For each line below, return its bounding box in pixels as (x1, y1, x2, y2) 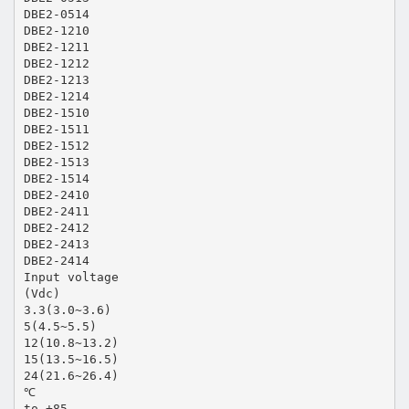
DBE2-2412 (23, 220, 89, 235)
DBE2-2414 (23, 253, 89, 267)
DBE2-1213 (23, 72, 89, 87)
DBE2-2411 (23, 204, 89, 218)
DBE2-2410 (23, 187, 89, 202)
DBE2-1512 (23, 138, 89, 152)
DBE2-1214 (23, 89, 89, 103)
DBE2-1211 (23, 39, 89, 54)
